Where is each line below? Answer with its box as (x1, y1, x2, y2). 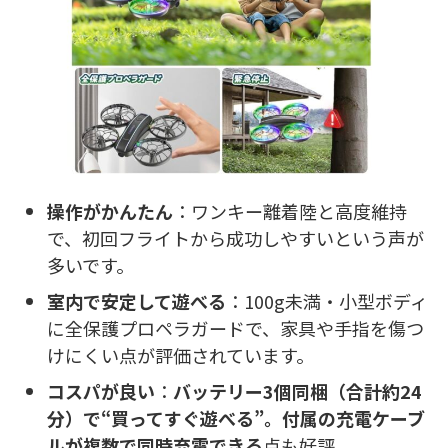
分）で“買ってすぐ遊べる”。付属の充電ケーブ (47, 405, 425, 432)
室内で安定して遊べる (47, 288, 226, 315)
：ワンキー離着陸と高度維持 (173, 198, 407, 225)
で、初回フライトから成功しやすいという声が (47, 225, 424, 252)
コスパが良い (47, 378, 155, 405)
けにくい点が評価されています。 (47, 342, 314, 369)
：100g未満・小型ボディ (226, 288, 428, 315)
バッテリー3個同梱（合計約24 (173, 378, 422, 405)
